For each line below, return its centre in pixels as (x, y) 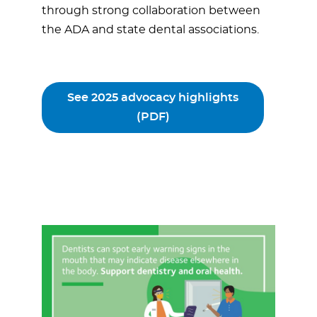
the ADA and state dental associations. (150, 30)
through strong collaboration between (151, 11)
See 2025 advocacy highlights (153, 98)
